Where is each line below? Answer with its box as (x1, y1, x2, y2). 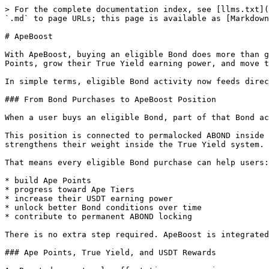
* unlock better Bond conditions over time (5, 203, 202, 212)
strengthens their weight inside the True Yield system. (5, 140, 264, 149)
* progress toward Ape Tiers (5, 185, 134, 194)
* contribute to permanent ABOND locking (5, 212, 192, 221)
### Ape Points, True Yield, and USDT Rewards (5, 248, 216, 257)
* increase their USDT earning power (5, 194, 173, 203)
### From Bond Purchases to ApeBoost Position (5, 95, 216, 104)
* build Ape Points (5, 176, 91, 185)
